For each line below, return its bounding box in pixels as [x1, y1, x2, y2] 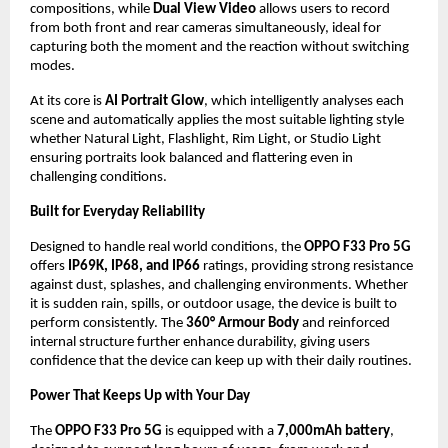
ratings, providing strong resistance [200, 258, 413, 274]
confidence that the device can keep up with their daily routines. [30, 353, 412, 369]
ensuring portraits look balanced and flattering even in [30, 150, 353, 166]
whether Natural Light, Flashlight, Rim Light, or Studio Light [30, 131, 381, 147]
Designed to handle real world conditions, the [30, 239, 304, 255]
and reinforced [299, 315, 390, 331]
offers [30, 258, 68, 274]
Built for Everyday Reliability [30, 204, 205, 220]
